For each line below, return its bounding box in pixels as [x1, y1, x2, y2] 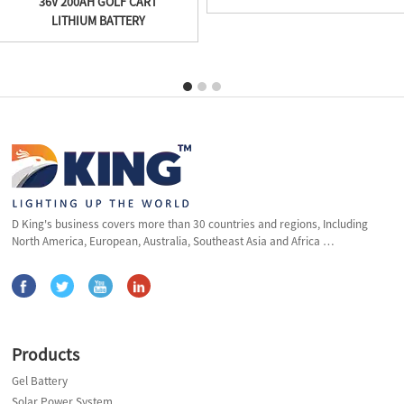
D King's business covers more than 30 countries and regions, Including [12, 216, 369, 233]
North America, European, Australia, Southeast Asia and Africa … [12, 234, 335, 250]
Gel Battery [12, 373, 69, 390]
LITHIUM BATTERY [50, 13, 145, 30]
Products [12, 343, 80, 365]
